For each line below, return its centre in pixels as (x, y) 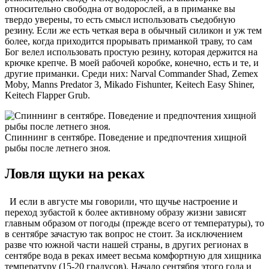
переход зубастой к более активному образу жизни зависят (125, 212)
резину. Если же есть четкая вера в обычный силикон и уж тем (133, 30)
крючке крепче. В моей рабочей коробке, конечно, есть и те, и (132, 62)
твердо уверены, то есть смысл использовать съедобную (120, 19)
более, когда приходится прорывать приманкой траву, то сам (128, 41)
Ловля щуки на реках (75, 173)
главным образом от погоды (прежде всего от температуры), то (134, 223)
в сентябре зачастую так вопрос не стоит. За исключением (124, 234)
